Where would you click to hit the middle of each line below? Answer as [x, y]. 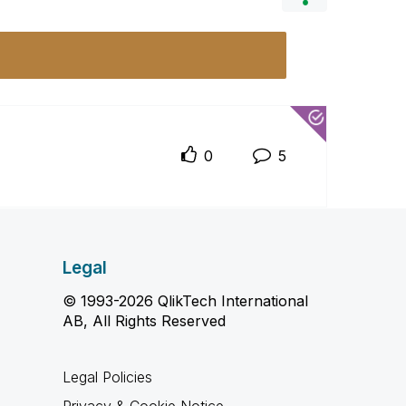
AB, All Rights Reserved [144, 321]
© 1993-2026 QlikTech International [185, 301]
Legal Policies [107, 377]
